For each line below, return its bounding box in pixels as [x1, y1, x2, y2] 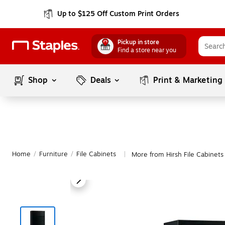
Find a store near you [118, 46, 176, 55]
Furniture [39, 149, 68, 159]
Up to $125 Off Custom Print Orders [57, 9, 180, 19]
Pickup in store [118, 38, 159, 47]
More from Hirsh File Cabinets [132, 150, 223, 160]
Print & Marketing [153, 74, 223, 86]
